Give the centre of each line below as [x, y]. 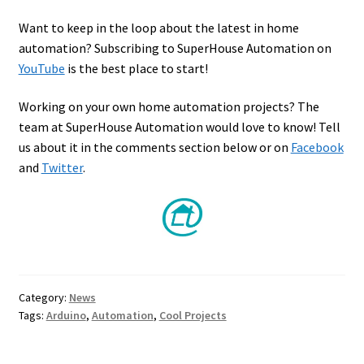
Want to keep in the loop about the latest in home [158, 27]
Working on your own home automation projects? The [169, 107]
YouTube [41, 68]
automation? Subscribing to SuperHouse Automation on [175, 48]
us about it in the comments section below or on [154, 147]
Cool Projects [193, 316]
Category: [43, 298]
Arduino [66, 316]
